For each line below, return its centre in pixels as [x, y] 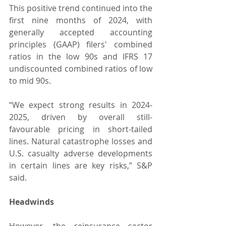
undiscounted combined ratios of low [81, 68]
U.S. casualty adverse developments [81, 153]
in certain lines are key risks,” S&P [81, 165]
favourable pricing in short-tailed [81, 129]
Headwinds [32, 202]
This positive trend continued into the [81, 8]
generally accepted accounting [81, 32]
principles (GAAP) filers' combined [81, 44]
